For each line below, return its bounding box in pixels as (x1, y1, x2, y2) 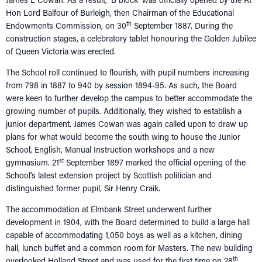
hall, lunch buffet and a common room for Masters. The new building (6, 242, 253, 254)
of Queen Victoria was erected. (6, 46, 120, 57)
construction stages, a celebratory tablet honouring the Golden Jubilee (6, 33, 256, 44)
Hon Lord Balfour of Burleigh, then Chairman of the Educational (6, 7, 234, 19)
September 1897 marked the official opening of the (64, 157, 246, 168)
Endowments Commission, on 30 (6, 20, 126, 32)
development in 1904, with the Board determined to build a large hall (6, 216, 250, 228)
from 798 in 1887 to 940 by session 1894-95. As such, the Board (6, 80, 237, 91)
